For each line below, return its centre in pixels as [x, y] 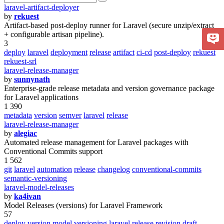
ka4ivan [27, 196]
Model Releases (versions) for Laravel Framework [83, 205]
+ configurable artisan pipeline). [54, 34]
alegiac [25, 133]
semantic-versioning [35, 178]
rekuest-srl [20, 61]
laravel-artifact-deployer [41, 7]
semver [70, 115]
